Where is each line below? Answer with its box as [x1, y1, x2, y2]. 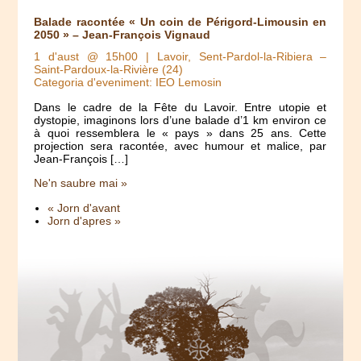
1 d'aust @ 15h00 [34, 50, 139, 64]
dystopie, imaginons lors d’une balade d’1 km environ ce [34, 113, 327, 127]
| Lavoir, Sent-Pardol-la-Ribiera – [138, 50, 327, 64]
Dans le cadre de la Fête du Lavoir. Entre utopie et [34, 100, 327, 114]
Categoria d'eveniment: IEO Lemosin [34, 76, 222, 89]
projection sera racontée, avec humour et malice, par [34, 139, 327, 152]
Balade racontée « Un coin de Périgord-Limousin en [34, 15, 327, 28]
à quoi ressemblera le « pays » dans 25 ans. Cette [34, 126, 327, 139]
